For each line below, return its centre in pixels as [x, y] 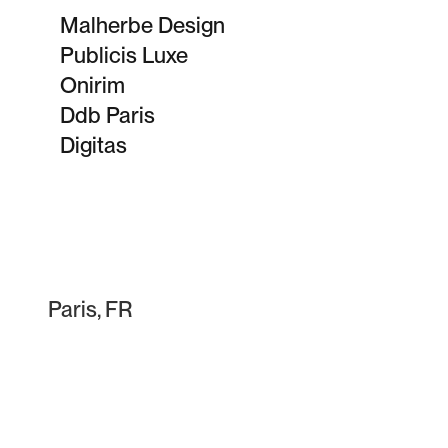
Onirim [92, 85]
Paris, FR [90, 309]
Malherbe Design [142, 25]
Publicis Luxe [124, 55]
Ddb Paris [107, 115]
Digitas [93, 145]
